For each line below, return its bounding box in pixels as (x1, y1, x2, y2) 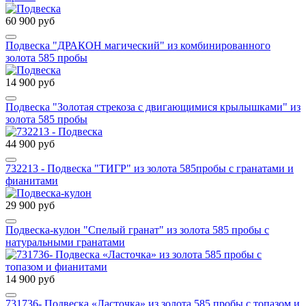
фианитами (5, 174, 58, 186)
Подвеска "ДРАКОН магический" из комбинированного (5, 39, 270, 51)
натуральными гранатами (5, 236, 125, 248)
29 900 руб (5, 199, 55, 211)
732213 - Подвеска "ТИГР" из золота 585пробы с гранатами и (5, 162, 294, 174)
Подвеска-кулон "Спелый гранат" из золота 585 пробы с (5, 223, 269, 236)
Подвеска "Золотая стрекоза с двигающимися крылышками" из (5, 100, 301, 113)
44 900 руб (5, 137, 55, 150)
